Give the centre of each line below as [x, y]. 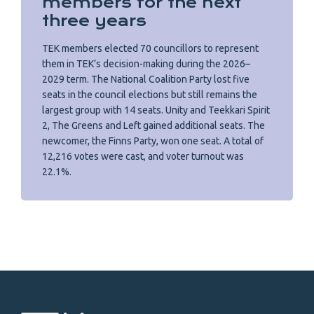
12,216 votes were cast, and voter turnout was [143, 157]
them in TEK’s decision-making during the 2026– [146, 64]
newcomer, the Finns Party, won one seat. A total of [153, 141]
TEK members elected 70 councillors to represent [150, 49]
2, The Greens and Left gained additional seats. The [153, 126]
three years [94, 21]
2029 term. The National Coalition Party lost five [146, 80]
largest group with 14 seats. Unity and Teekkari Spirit [156, 110]
